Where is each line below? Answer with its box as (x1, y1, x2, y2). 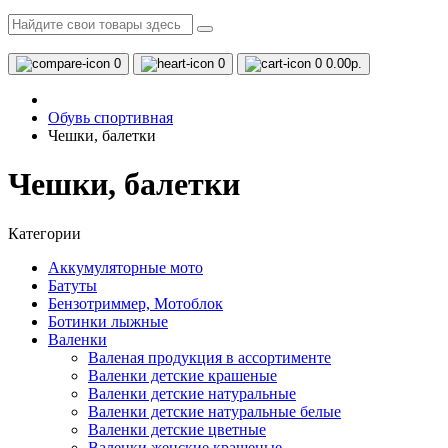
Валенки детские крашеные (88, 366, 277, 384)
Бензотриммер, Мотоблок (48, 294, 223, 312)
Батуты (48, 276, 97, 294)
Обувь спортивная (48, 109, 173, 126)
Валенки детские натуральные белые (88, 402, 341, 420)
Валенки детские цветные (88, 420, 266, 438)
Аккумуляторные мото (48, 258, 203, 276)
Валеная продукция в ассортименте (88, 348, 331, 366)
